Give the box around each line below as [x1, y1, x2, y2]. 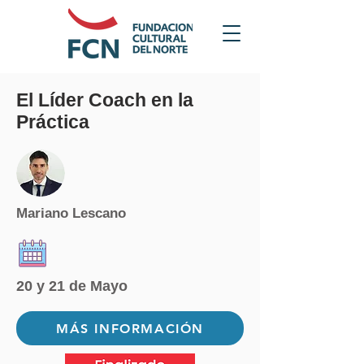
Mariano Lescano [16, 206, 126, 221]
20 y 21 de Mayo [16, 278, 128, 294]
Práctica [16, 111, 89, 132]
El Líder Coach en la [16, 89, 193, 110]
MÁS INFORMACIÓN [56, 320, 204, 336]
